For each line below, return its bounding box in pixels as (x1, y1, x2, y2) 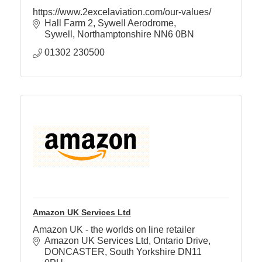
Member (211, 24, 254, 36)
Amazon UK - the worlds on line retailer (33, 225, 195, 235)
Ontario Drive (153, 236, 208, 246)
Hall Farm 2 (44, 18, 93, 28)
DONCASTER (44, 247, 105, 257)
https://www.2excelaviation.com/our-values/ (33, 7, 211, 17)
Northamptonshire (77, 29, 151, 39)
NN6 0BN (154, 29, 194, 39)
